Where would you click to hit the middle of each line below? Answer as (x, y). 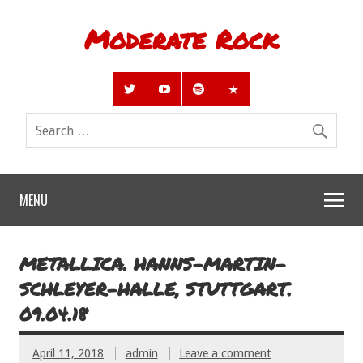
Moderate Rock (181, 39)
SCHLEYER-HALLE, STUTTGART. (156, 288)
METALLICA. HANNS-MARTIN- (153, 263)
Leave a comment (225, 353)
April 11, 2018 (68, 353)
